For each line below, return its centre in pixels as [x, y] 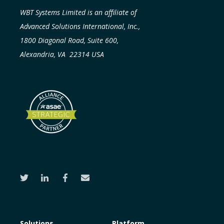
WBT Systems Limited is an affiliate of [78, 12]
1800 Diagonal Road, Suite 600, [69, 40]
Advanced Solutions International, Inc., [80, 26]
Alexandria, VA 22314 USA [62, 54]
